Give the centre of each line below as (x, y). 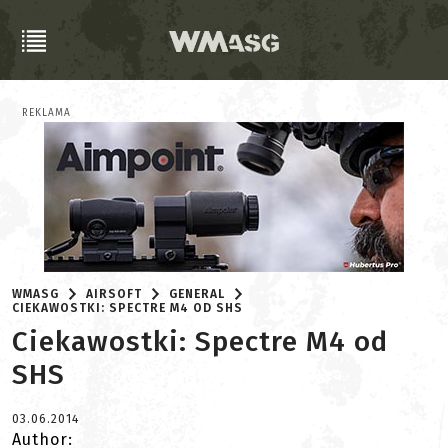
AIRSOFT (114, 294)
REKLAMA (46, 113)
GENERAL (197, 294)
